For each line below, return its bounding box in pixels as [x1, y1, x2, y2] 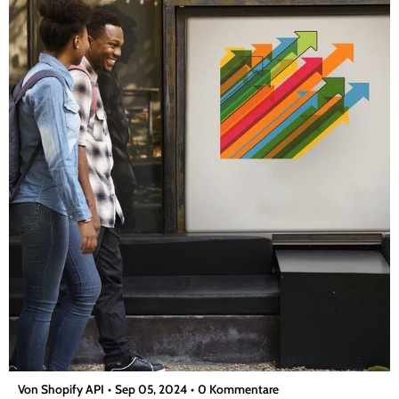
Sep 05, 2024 [115, 381, 187, 396]
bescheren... [18, 8, 96, 27]
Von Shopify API [18, 381, 104, 396]
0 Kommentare [198, 381, 279, 396]
